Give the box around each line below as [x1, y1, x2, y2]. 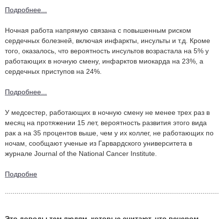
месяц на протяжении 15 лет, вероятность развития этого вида [5, 119, 207, 127]
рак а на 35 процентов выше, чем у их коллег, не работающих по [5, 129, 214, 137]
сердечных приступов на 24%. [5, 67, 102, 76]
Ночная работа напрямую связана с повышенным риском [5, 26, 191, 35]
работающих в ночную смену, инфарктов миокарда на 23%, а [5, 57, 203, 66]
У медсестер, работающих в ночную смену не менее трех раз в [5, 109, 210, 117]
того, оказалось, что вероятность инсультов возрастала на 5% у [5, 47, 209, 55]
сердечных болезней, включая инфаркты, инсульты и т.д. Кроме [5, 37, 210, 45]
